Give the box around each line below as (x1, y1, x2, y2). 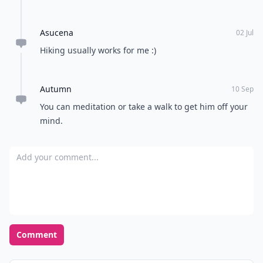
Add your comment (9, 147, 95, 160)
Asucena (40, 27, 73, 38)
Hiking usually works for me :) (40, 45, 156, 56)
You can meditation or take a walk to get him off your (40, 101, 248, 112)
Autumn (40, 83, 72, 95)
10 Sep (231, 84, 254, 94)
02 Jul (236, 28, 254, 38)
